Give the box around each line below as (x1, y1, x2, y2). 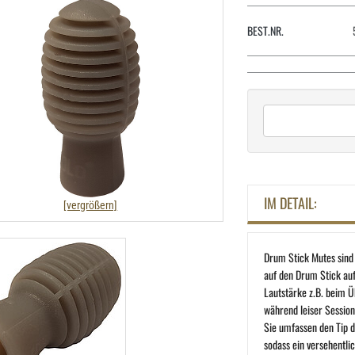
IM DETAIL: (264, 193, 318, 214)
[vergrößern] (63, 198, 118, 212)
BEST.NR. (247, 22, 284, 40)
